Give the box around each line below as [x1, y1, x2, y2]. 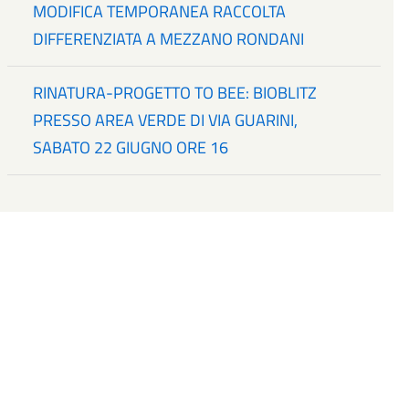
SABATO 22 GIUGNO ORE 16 [33, 135, 229, 161]
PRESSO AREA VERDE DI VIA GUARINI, [33, 108, 299, 133]
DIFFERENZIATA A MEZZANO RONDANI [33, 26, 305, 52]
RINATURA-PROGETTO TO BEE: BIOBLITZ [33, 80, 318, 106]
